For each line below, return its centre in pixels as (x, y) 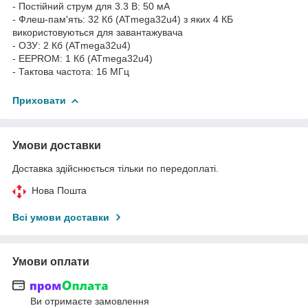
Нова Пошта (59, 190)
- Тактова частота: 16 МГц (71, 71)
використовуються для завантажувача (98, 32)
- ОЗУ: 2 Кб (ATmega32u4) (71, 45)
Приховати (39, 100)
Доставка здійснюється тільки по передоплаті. (115, 168)
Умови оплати (51, 261)
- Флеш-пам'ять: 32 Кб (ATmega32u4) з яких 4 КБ (123, 19)
